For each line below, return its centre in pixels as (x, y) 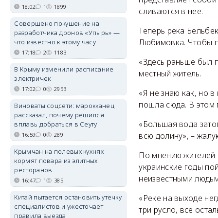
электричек (33, 78)
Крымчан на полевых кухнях (59, 151)
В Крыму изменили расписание (64, 69)
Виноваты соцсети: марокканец (64, 106)
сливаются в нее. (171, 11)
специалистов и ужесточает (59, 206)
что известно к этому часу (55, 42)
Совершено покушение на (57, 23)
